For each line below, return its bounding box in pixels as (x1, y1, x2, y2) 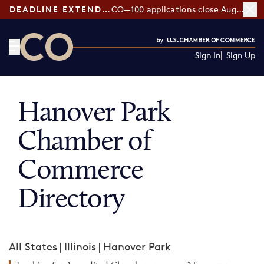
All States (9, 240, 57, 253)
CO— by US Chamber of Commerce (19, 61, 194, 74)
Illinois (64, 240, 96, 253)
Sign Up (226, 50, 255, 60)
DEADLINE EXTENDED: (102, 4, 110, 14)
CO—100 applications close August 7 (236, 4, 244, 14)
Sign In (194, 50, 221, 60)
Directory (18, 186, 125, 214)
